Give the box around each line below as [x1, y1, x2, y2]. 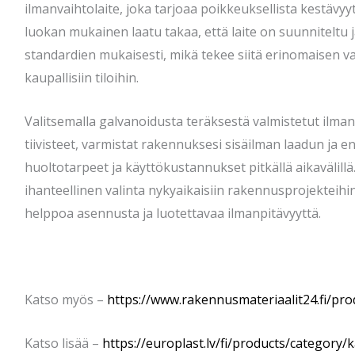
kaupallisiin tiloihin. [24, 69, 139, 87]
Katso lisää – [24, 334, 102, 352]
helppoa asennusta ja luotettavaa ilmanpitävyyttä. [24, 204, 321, 222]
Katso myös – [24, 290, 107, 308]
